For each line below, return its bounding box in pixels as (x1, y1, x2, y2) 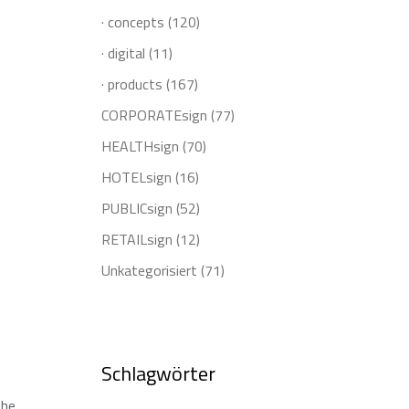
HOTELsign (101, 165, 172, 188)
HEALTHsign (101, 134, 179, 157)
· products (101, 72, 163, 95)
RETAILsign (101, 227, 173, 250)
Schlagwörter (101, 357, 215, 389)
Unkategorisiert (101, 258, 197, 281)
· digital (101, 41, 145, 64)
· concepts (101, 10, 164, 33)
